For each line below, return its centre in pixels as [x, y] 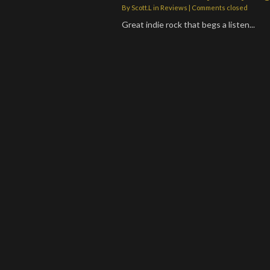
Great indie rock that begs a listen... [188, 24]
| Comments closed [218, 8]
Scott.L [142, 8]
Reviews [174, 8]
